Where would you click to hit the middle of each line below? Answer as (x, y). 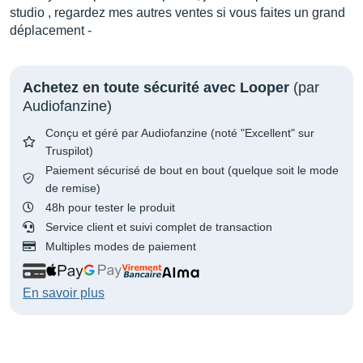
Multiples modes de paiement (121, 246)
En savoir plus (64, 293)
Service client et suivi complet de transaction (159, 226)
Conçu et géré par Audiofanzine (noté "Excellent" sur (180, 132)
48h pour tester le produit (110, 207)
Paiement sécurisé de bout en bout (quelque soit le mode (192, 170)
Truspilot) (69, 150)
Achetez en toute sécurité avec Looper (156, 87)
